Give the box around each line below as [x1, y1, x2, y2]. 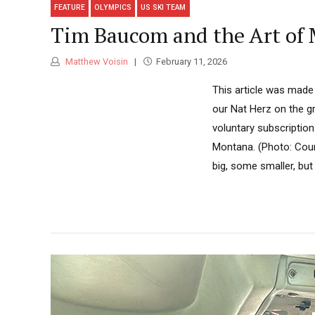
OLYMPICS [94, 3, 132, 11]
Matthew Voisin [63, 56, 128, 67]
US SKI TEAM [141, 3, 186, 11]
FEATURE [54, 3, 86, 11]
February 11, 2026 [155, 56, 227, 67]
